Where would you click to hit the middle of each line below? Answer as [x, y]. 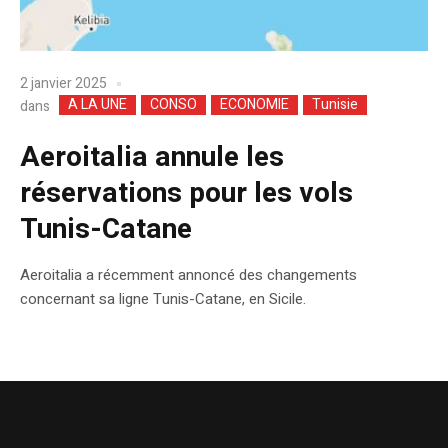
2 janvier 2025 [63, 83]
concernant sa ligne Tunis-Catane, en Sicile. [163, 299]
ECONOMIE [254, 105]
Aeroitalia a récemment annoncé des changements [188, 275]
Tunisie [335, 105]
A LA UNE [97, 105]
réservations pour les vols [186, 194]
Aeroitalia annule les [152, 158]
